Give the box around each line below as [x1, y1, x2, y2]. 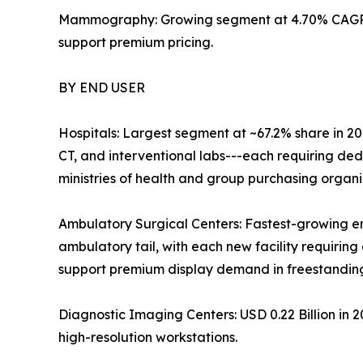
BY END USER [58, 79, 145, 96]
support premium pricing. [58, 33, 213, 50]
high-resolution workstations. [58, 328, 237, 345]
